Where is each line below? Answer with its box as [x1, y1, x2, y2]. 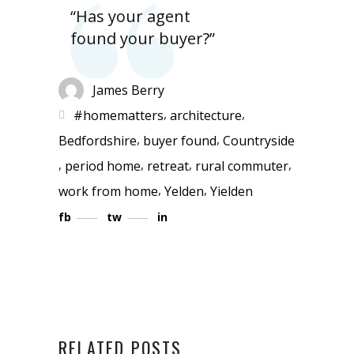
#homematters [73, 106, 164, 124]
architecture [170, 106, 242, 124]
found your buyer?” [70, 27, 215, 49]
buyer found [143, 131, 217, 149]
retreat [147, 156, 189, 175]
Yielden [210, 182, 253, 200]
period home [65, 156, 141, 175]
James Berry [92, 81, 164, 99]
